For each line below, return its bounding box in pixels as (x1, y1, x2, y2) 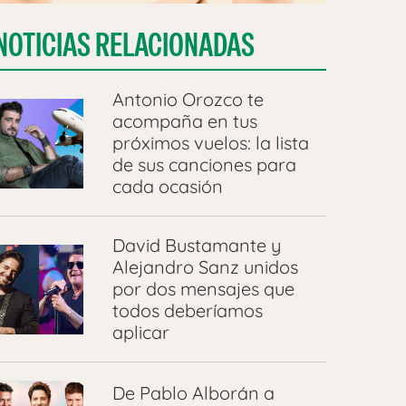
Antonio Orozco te (111, 88, 264, 111)
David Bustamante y (111, 234, 281, 257)
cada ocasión (111, 175, 223, 198)
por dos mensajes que (111, 277, 295, 301)
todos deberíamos (111, 299, 263, 323)
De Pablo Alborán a (111, 381, 275, 404)
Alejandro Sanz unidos (111, 256, 298, 279)
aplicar (111, 321, 169, 344)
